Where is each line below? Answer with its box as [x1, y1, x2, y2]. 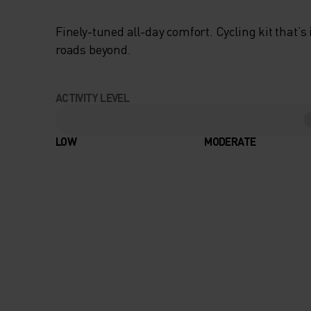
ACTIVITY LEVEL [56, 90, 130, 106]
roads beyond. [56, 41, 131, 58]
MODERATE [204, 134, 256, 149]
